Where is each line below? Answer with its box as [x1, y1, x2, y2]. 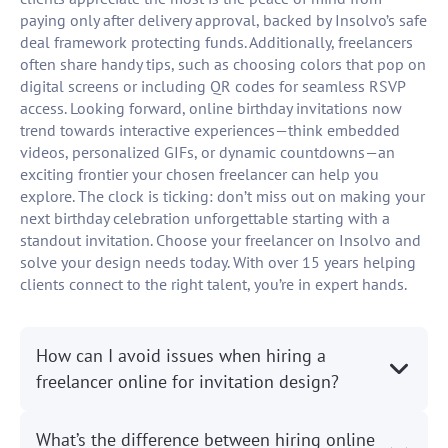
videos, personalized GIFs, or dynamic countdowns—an [20, 142, 395, 163]
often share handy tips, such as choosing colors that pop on [20, 54, 426, 75]
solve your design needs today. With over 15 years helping [20, 252, 416, 273]
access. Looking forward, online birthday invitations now [20, 98, 402, 119]
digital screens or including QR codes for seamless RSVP [20, 76, 405, 97]
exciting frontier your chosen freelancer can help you [20, 164, 379, 185]
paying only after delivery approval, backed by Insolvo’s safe [20, 10, 427, 31]
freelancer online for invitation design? [36, 370, 339, 394]
